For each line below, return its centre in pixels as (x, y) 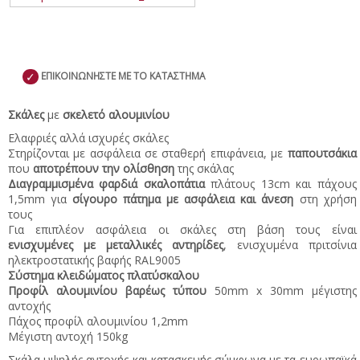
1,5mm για (41, 199)
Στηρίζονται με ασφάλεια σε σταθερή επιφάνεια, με (148, 153)
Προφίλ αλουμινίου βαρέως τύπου (111, 291)
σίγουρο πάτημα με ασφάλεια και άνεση (186, 199)
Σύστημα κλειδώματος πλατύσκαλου (104, 276)
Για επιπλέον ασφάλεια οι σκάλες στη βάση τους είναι (182, 230)
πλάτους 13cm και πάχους (284, 184)
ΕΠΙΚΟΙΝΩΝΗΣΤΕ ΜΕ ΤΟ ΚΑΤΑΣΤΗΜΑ (123, 76)
